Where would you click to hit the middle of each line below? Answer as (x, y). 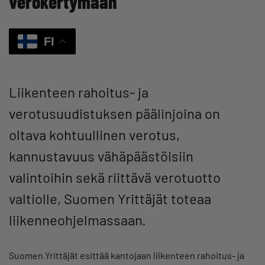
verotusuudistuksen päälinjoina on (114, 114)
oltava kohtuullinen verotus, (94, 135)
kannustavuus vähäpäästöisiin (101, 156)
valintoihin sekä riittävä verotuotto (115, 177)
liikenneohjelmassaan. (77, 220)
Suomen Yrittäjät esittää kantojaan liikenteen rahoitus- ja (127, 256)
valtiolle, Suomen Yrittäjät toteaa (110, 199)
